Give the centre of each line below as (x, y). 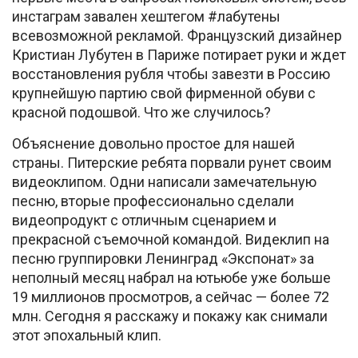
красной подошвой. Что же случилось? (141, 112)
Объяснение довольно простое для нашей (153, 143)
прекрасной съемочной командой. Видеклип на (171, 239)
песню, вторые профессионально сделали (153, 201)
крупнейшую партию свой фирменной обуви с (164, 93)
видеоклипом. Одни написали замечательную (164, 182)
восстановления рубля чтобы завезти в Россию (171, 74)
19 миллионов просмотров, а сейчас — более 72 (171, 297)
